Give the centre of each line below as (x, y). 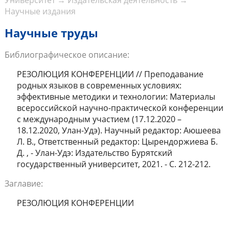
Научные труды (51, 33)
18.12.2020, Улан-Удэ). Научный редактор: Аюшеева (119, 131)
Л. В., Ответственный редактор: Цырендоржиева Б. (117, 142)
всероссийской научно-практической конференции (120, 108)
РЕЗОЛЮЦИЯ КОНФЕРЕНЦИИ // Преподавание (110, 74)
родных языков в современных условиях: (99, 86)
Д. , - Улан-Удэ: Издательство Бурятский (94, 153)
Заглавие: (24, 184)
